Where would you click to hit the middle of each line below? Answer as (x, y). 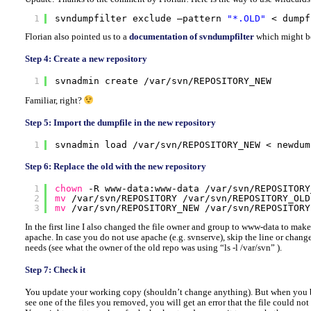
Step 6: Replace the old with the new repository (115, 166)
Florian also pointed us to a (77, 37)
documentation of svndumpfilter (191, 37)
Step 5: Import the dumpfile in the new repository (120, 123)
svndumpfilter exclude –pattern (141, 18)
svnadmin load (94, 144)
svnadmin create (100, 81)
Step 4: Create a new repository (86, 59)
